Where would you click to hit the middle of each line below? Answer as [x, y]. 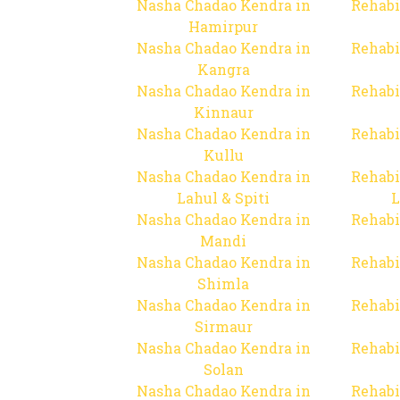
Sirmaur [223, 326]
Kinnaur [223, 112]
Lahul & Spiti [223, 198]
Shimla [223, 283]
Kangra [223, 69]
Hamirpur [223, 26]
